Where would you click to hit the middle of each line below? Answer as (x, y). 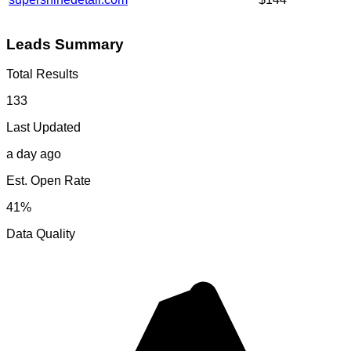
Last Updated (43, 128)
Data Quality (41, 234)
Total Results (42, 74)
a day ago (34, 154)
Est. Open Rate (49, 181)
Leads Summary (65, 44)
